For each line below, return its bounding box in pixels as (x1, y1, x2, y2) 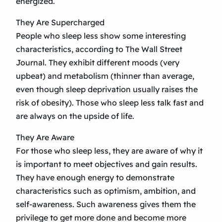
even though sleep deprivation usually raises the (16, 84, 198, 95)
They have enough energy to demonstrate (16, 172, 174, 183)
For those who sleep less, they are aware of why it (16, 146, 203, 156)
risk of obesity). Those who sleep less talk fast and (16, 98, 204, 108)
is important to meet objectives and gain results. (16, 159, 197, 169)
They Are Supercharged (16, 17, 105, 28)
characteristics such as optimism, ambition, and (16, 186, 196, 196)
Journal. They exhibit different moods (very (16, 57, 179, 68)
